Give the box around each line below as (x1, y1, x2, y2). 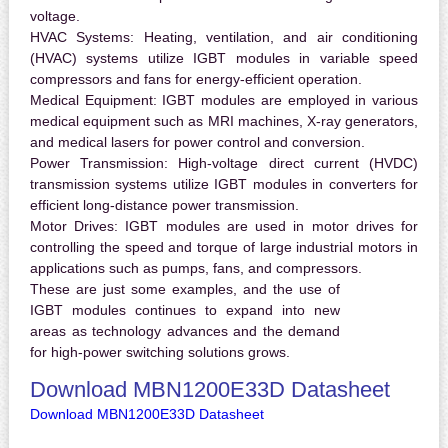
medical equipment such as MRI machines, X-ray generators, (29, 113, 419, 130)
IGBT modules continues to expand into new (29, 302, 341, 319)
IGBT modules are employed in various (156, 92, 419, 109)
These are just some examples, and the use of (29, 281, 341, 298)
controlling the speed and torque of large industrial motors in (29, 239, 419, 256)
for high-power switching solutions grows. (29, 344, 290, 361)
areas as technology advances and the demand (29, 323, 341, 340)
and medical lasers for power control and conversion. (29, 134, 365, 151)
